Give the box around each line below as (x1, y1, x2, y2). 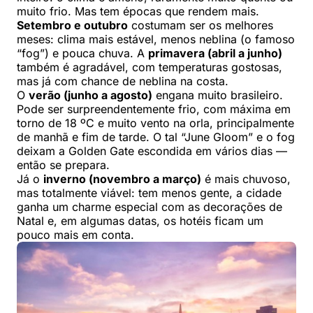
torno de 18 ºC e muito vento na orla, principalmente (17, 116, 294, 131)
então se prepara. (17, 158, 110, 173)
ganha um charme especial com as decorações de (17, 200, 282, 214)
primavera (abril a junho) (148, 46, 282, 61)
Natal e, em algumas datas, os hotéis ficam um (17, 214, 263, 228)
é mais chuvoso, (201, 172, 291, 187)
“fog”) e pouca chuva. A (17, 46, 148, 61)
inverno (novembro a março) (43, 172, 201, 187)
